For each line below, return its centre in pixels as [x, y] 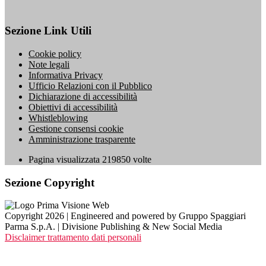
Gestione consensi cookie [76, 128]
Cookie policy [55, 53]
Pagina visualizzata [65, 159]
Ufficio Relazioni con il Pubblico [90, 85]
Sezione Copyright [50, 182]
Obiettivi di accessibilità [73, 107]
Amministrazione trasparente [82, 139]
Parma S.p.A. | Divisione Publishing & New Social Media [113, 227]
